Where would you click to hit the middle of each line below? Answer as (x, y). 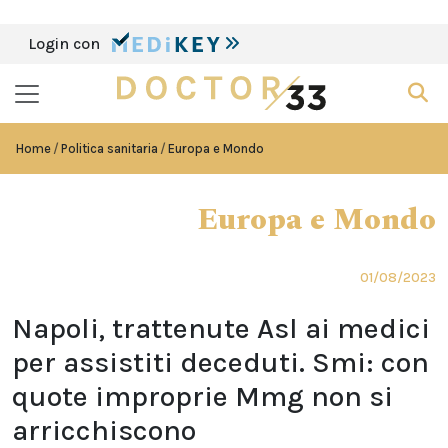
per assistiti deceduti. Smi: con (220, 362)
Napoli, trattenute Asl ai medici (221, 328)
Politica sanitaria (109, 148)
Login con (66, 43)
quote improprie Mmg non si (202, 396)
